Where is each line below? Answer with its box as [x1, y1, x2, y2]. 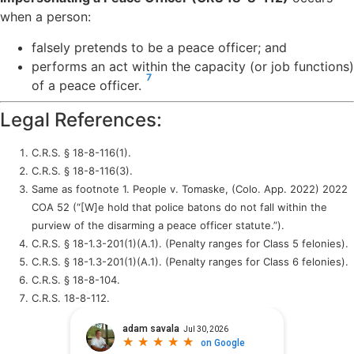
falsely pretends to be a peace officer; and [32, 39, 287, 55]
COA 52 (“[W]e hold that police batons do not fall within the [32, 200, 327, 213]
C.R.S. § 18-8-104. [32, 273, 120, 286]
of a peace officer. [32, 77, 145, 93]
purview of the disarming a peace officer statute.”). [32, 218, 284, 232]
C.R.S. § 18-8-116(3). [32, 164, 133, 177]
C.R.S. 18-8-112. [32, 291, 110, 304]
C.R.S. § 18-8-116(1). [32, 145, 131, 159]
